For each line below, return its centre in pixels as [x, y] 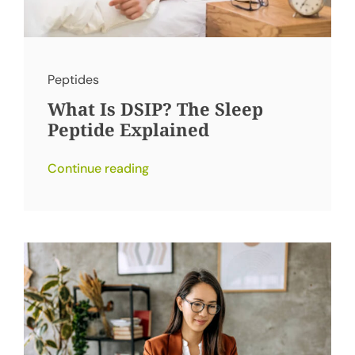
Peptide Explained [128, 130]
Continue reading [98, 169]
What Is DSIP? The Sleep [155, 109]
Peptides [73, 80]
